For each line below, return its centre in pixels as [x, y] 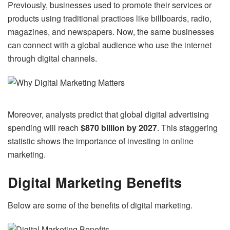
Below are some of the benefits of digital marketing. [100, 205]
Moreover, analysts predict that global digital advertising [108, 114]
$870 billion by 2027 [118, 128]
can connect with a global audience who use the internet [110, 45]
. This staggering [187, 128]
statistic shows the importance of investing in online [101, 141]
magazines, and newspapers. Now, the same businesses [111, 32]
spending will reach [43, 128]
